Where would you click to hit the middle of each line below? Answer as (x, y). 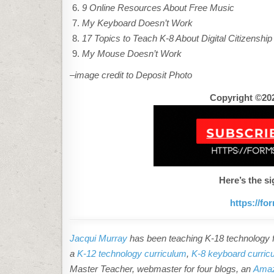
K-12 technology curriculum (132, 253)
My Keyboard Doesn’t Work (137, 23)
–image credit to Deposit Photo (131, 75)
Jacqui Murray (98, 238)
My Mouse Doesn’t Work (132, 53)
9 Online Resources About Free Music (158, 7)
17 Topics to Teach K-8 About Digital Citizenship (177, 38)
